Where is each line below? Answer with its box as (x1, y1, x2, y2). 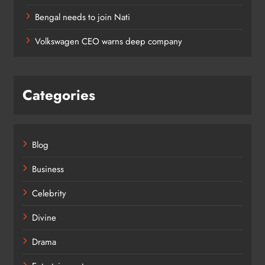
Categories (22, 85, 95, 106)
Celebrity (32, 187, 66, 201)
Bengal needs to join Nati (35, 11, 130, 24)
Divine (32, 211, 56, 225)
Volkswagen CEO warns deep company (35, 35, 182, 49)
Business (32, 163, 64, 176)
